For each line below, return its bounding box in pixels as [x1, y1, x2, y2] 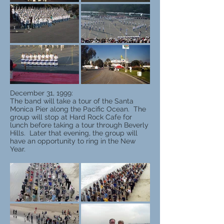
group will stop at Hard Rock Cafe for [10, 112, 132, 121]
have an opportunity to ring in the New [10, 136, 135, 145]
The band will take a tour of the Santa [10, 96, 133, 105]
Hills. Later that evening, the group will [10, 128, 137, 137]
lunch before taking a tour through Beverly [10, 120, 148, 129]
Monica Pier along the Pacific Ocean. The [10, 104, 146, 113]
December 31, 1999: [10, 88, 73, 97]
